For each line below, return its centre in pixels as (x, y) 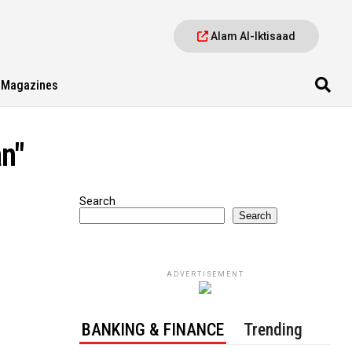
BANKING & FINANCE (153, 330)
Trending (273, 330)
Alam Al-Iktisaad (252, 36)
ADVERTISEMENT (205, 274)
